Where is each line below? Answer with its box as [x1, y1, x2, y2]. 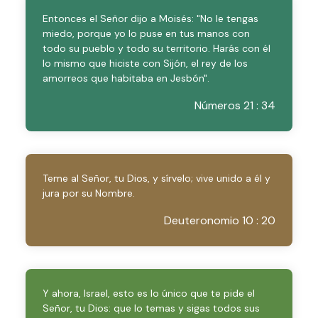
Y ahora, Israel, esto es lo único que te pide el [43, 287, 255, 300]
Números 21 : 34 [194, 98, 275, 113]
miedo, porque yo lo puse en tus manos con [43, 27, 250, 40]
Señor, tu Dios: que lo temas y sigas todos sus [43, 302, 260, 314]
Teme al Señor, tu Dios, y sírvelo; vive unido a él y [43, 172, 270, 185]
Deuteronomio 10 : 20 [164, 213, 275, 228]
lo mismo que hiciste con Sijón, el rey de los [43, 57, 248, 70]
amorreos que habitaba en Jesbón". [43, 72, 209, 84]
